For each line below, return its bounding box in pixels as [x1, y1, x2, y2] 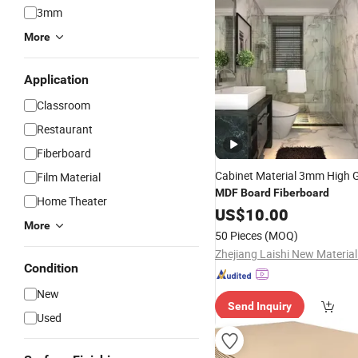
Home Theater [37, 193, 107, 209]
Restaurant [37, 121, 93, 137]
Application [24, 72, 89, 87]
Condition [24, 261, 78, 276]
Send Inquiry [228, 300, 292, 312]
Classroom [37, 97, 90, 113]
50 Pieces [215, 228, 262, 243]
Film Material [37, 169, 101, 185]
